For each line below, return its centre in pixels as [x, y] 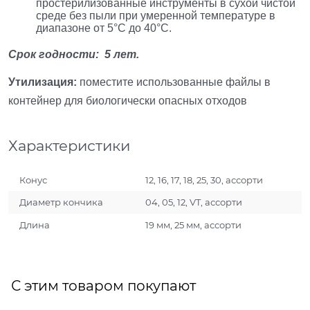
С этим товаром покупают [103, 285]
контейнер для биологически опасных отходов [128, 101]
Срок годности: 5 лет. [74, 54]
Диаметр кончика [62, 202]
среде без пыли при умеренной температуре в [156, 15]
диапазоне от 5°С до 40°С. [105, 28]
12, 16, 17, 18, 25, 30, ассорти [204, 180]
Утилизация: [43, 82]
